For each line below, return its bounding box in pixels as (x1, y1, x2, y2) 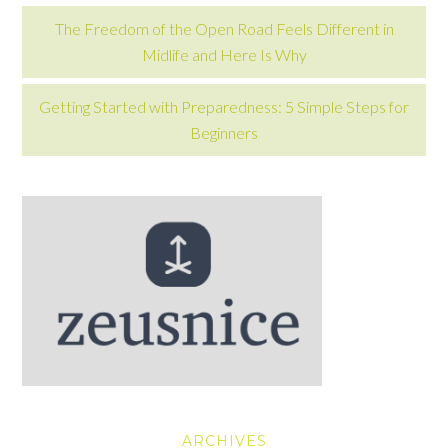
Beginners (190, 123, 258, 142)
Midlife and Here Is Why (141, 45, 307, 64)
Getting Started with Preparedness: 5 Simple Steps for (39, 97, 409, 116)
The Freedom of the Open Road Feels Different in (54, 19, 394, 38)
